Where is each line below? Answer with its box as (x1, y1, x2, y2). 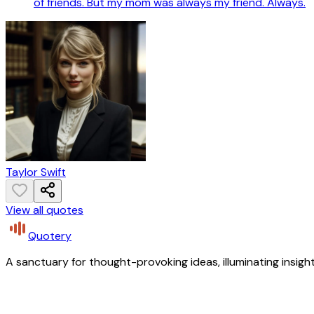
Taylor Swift (6, 165, 66, 180)
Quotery (28, 228, 71, 244)
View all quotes (6, 203, 83, 218)
